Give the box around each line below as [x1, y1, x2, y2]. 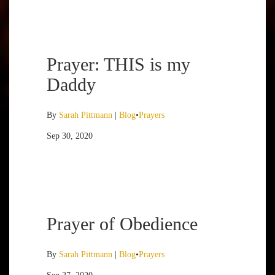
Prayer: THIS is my [47, 54, 190, 74]
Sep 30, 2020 [47, 131, 93, 141]
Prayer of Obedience [47, 214, 198, 234]
